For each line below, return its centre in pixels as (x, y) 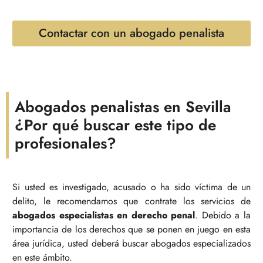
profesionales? (65, 143)
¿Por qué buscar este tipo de (115, 125)
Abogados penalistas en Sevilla (123, 107)
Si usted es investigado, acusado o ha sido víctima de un (131, 187)
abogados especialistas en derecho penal (104, 215)
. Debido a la (223, 215)
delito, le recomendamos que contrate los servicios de (131, 201)
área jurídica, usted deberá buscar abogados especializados (131, 244)
